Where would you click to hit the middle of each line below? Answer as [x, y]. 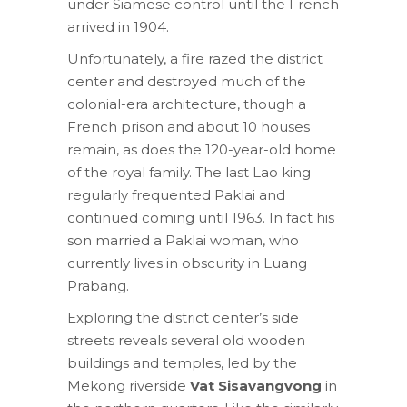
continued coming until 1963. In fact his [201, 217]
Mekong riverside [129, 385]
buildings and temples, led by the [182, 362]
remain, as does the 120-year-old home [202, 149]
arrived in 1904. [118, 26]
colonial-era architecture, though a [187, 104]
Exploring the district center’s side [183, 317]
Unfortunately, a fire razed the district [195, 58]
